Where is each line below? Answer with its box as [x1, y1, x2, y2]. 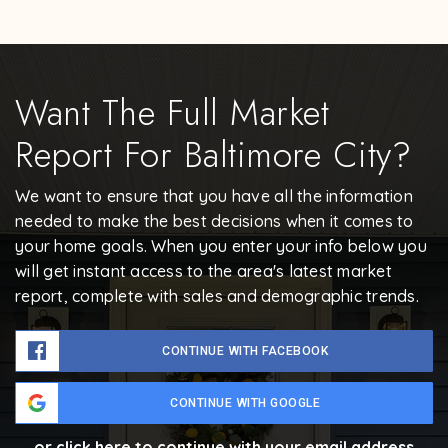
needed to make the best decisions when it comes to [15, 211, 414, 232]
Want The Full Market [15, 88, 329, 139]
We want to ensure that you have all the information [15, 186, 413, 207]
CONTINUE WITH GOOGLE [170, 396, 320, 411]
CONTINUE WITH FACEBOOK [162, 344, 329, 359]
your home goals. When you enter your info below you [15, 236, 427, 257]
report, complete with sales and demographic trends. [15, 286, 419, 307]
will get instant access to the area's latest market [15, 261, 392, 282]
